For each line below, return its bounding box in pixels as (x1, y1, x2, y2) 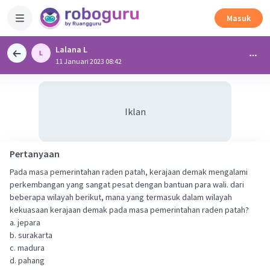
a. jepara (10, 217, 40, 228)
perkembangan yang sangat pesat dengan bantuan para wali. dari (10, 179, 244, 190)
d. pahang (10, 255, 45, 266)
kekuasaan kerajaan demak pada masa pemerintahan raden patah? (10, 204, 251, 215)
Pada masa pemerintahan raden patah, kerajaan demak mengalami (10, 166, 248, 177)
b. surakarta (10, 230, 52, 240)
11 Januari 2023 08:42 (55, 57, 122, 66)
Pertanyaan (10, 148, 60, 160)
